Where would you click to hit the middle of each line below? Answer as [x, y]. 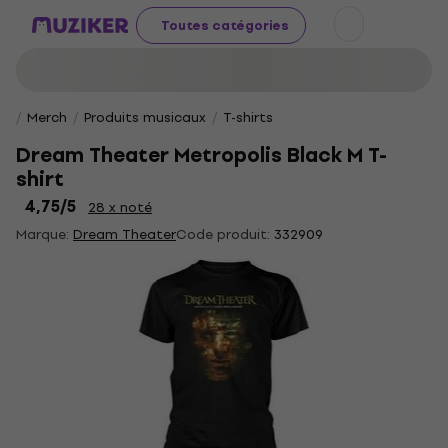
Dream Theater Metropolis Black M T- [201, 155]
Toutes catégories [225, 25]
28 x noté [120, 207]
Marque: [44, 234]
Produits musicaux [145, 117]
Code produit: [223, 234]
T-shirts [248, 117]
